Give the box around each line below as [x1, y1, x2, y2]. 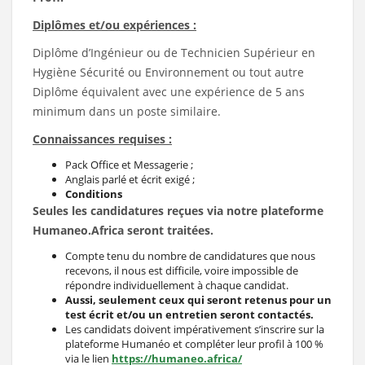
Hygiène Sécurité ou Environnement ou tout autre [33, 64, 304, 80]
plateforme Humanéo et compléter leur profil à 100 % [65, 336, 323, 351]
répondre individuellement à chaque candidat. [65, 277, 288, 292]
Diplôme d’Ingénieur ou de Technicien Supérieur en [33, 44, 315, 60]
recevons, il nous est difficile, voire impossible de [65, 262, 298, 278]
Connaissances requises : [33, 130, 172, 147]
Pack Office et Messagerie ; [65, 156, 193, 172]
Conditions [65, 186, 122, 201]
